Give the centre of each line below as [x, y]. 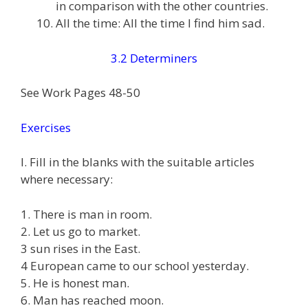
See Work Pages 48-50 [80, 92]
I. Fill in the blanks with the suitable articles [137, 162]
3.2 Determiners [154, 58]
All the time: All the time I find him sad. [160, 23]
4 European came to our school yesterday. [135, 265]
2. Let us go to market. [80, 231]
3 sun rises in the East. [80, 248]
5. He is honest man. [75, 283]
